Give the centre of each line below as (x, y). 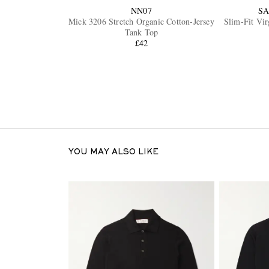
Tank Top (141, 32)
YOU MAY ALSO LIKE (113, 152)
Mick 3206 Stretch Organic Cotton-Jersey (141, 21)
